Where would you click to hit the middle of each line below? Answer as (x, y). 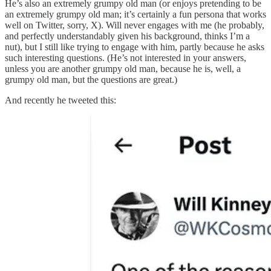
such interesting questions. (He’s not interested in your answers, (126, 57)
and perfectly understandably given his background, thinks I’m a (127, 36)
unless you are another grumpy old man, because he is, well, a (123, 68)
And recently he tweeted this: (60, 100)
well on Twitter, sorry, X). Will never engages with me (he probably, (135, 25)
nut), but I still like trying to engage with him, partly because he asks (135, 47)
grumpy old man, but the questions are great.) (91, 79)
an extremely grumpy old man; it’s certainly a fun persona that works (135, 14)
